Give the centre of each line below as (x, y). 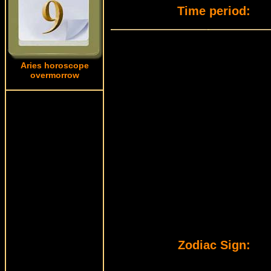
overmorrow (54, 75)
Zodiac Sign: (214, 245)
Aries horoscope (54, 65)
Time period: (214, 11)
